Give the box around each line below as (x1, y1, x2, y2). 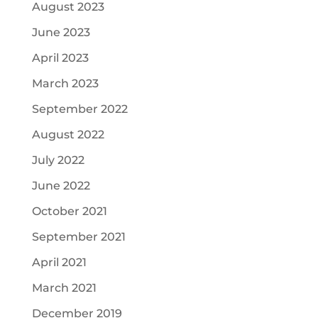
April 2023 (31, 51, 89, 65)
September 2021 (31, 230, 126, 243)
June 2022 (31, 179, 90, 192)
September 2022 (31, 102, 128, 116)
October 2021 (31, 204, 107, 218)
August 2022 (31, 128, 104, 141)
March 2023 (31, 77, 99, 90)
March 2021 (31, 281, 97, 295)
